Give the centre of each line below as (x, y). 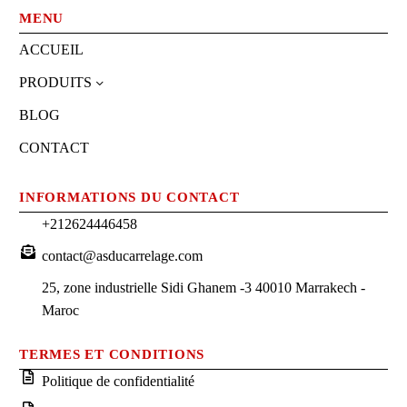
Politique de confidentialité (118, 382)
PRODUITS (55, 83)
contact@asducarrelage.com (122, 256)
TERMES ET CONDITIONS (112, 355)
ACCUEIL (51, 50)
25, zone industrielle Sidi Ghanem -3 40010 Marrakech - (203, 288)
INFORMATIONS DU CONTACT (129, 198)
